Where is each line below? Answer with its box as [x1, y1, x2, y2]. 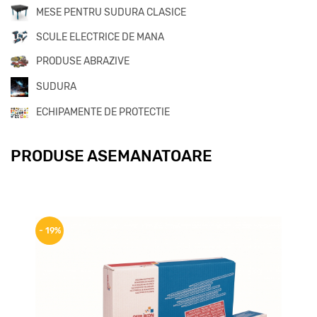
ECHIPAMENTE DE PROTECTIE [36, 106, 170, 119]
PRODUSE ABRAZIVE [36, 55, 129, 68]
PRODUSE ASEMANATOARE [11, 146, 212, 166]
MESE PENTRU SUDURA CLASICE [36, 6, 186, 18]
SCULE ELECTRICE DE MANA [36, 30, 164, 43]
